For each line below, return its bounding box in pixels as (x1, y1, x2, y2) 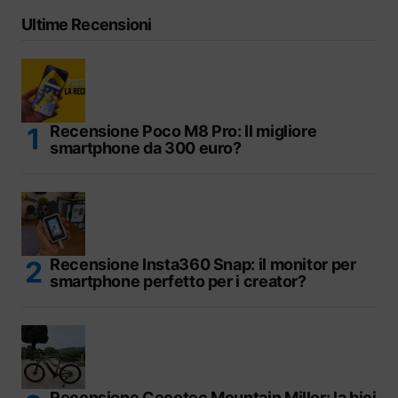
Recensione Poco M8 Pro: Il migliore (50, 121, 317, 140)
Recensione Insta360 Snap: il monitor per (50, 254, 356, 274)
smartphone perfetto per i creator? (50, 271, 306, 291)
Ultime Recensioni (21, 14, 152, 34)
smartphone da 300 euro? (50, 138, 242, 157)
